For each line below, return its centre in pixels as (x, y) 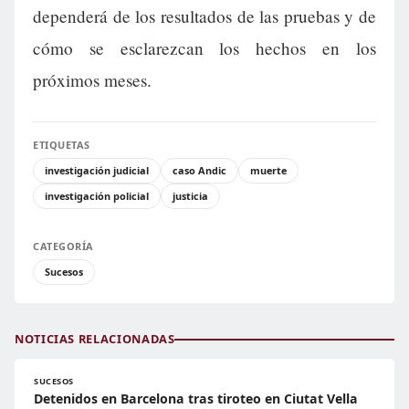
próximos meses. (92, 80)
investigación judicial (97, 170)
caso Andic (199, 170)
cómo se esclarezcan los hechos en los (204, 48)
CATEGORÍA (63, 246)
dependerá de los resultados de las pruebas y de (204, 16)
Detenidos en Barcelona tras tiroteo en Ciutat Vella (196, 399)
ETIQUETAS (62, 145)
